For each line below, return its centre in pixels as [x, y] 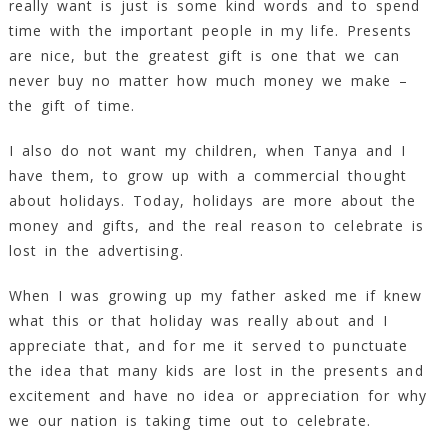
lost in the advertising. [96, 251]
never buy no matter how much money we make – [208, 81]
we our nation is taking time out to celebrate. [189, 421]
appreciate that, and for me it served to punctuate [208, 346]
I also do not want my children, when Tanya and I [207, 151]
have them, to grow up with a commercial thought [207, 176]
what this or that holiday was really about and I [198, 321]
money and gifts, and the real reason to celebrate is [216, 226]
